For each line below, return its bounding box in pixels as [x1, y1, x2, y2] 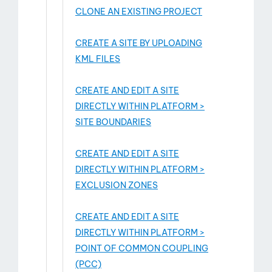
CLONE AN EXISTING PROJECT [75, 6, 202, 17]
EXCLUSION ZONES [75, 180, 158, 191]
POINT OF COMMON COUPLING [75, 243, 208, 254]
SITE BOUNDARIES [75, 117, 151, 127]
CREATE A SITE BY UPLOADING [75, 38, 202, 49]
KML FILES [75, 53, 120, 64]
